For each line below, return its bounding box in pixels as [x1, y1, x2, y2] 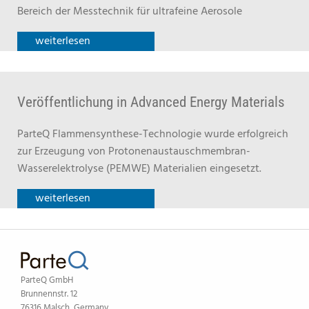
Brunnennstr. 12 [21, 287, 77, 301]
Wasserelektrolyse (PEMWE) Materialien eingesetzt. [17, 160, 261, 178]
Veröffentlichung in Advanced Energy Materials [17, 94, 285, 110]
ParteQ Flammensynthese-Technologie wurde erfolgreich [17, 126, 288, 143]
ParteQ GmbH [21, 273, 73, 288]
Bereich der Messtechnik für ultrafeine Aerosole [17, 3, 242, 21]
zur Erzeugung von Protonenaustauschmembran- [17, 143, 250, 161]
